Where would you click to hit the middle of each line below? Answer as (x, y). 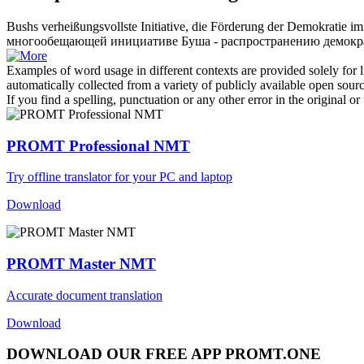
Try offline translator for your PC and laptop (119, 177)
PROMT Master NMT (81, 263)
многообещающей (57, 41)
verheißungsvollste (89, 26)
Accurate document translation (84, 295)
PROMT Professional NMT (98, 145)
